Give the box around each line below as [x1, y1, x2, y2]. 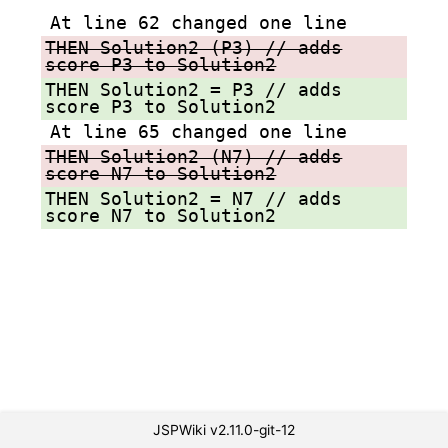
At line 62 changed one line [49, 12, 347, 33]
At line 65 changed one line [49, 121, 347, 142]
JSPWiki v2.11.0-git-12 [153, 422, 295, 438]
